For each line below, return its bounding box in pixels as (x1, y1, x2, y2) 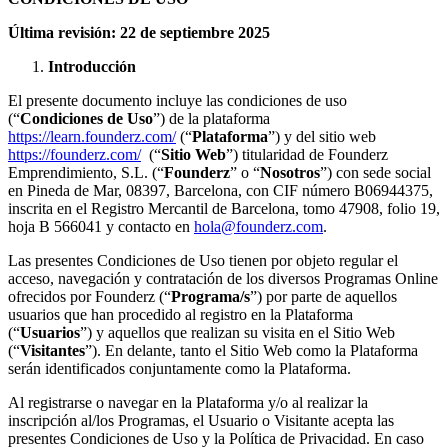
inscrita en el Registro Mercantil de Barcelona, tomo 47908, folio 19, (8, 199, 440, 217)
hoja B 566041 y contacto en (8, 217, 194, 235)
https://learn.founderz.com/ (8, 127, 176, 145)
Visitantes (20, 341, 85, 359)
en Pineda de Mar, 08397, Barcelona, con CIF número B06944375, (8, 181, 433, 199)
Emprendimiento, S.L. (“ (8, 163, 164, 181)
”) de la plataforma (153, 109, 270, 127)
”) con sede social (320, 163, 431, 181)
